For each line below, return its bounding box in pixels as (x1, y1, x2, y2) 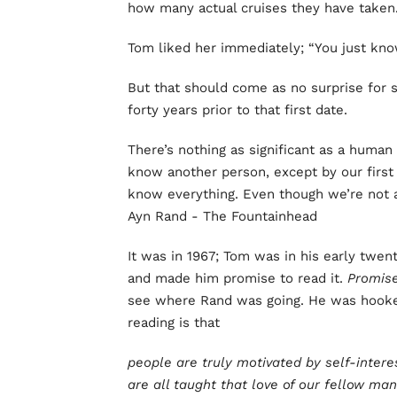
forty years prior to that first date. (128, 102, 347, 119)
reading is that (128, 315, 220, 331)
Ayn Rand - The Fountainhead (128, 208, 317, 225)
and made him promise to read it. (128, 270, 347, 287)
